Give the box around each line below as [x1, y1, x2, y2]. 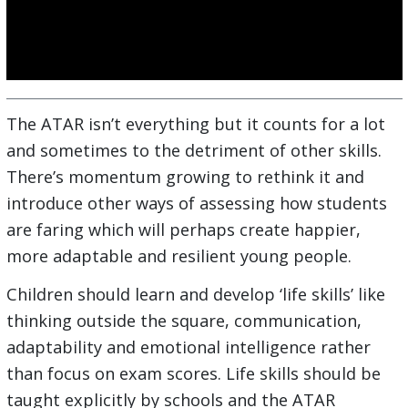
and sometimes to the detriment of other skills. [5, 138, 382, 161]
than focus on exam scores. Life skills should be [5, 362, 381, 384]
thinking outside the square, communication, [5, 309, 362, 331]
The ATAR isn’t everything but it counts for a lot [5, 112, 385, 135]
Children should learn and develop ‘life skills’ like [5, 282, 385, 305]
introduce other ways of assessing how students [5, 191, 387, 214]
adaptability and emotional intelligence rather [5, 335, 371, 358]
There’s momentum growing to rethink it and [5, 165, 364, 188]
